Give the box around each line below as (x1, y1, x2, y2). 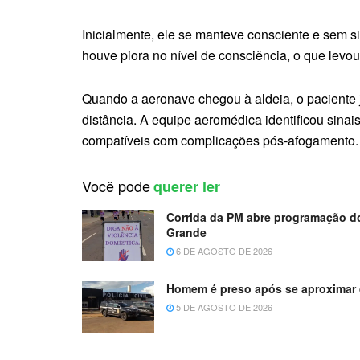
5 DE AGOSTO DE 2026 (174, 301, 272, 314)
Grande (166, 224, 207, 241)
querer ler (153, 176, 220, 198)
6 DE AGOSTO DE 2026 (174, 244, 272, 258)
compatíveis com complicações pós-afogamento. (82, 131, 358, 150)
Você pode (82, 175, 150, 197)
